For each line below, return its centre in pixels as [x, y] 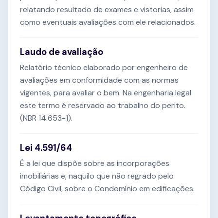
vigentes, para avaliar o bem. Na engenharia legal [106, 93]
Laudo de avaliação [62, 52]
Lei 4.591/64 [46, 148]
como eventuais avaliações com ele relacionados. [108, 22]
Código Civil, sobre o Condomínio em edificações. [107, 189]
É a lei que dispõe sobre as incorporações [95, 163]
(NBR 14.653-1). [46, 118]
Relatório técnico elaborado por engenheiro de [104, 68]
